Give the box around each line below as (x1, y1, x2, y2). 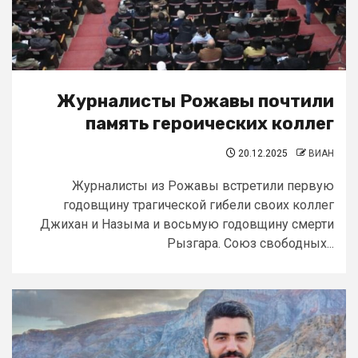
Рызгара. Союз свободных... (167, 236, 334, 251)
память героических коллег (86, 113, 334, 134)
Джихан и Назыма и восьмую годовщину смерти (40, 217, 334, 232)
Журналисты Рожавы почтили (57, 90, 334, 112)
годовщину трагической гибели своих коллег (63, 197, 334, 213)
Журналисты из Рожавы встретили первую (72, 178, 334, 193)
